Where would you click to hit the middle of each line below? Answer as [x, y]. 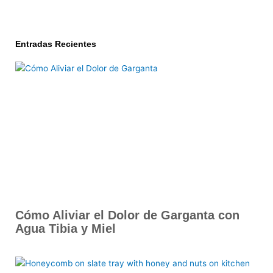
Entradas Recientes [56, 44]
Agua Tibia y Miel [66, 229]
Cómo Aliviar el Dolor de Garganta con [127, 215]
